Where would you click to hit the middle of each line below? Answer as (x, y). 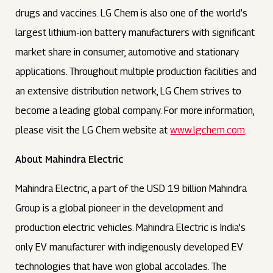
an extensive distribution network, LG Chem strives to (129, 91)
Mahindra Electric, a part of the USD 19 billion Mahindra (131, 189)
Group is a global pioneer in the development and (119, 208)
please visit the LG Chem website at (93, 130)
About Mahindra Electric (69, 159)
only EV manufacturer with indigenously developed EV (129, 247)
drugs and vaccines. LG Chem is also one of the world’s (132, 13)
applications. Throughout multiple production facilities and (136, 72)
